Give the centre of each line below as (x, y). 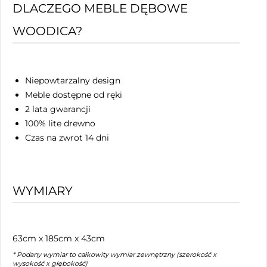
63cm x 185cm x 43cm (59, 239)
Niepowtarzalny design (73, 81)
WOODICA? (47, 31)
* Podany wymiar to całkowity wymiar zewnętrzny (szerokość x (114, 255)
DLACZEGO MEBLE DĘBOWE (100, 9)
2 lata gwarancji (58, 109)
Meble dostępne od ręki (74, 95)
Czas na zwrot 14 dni (67, 138)
